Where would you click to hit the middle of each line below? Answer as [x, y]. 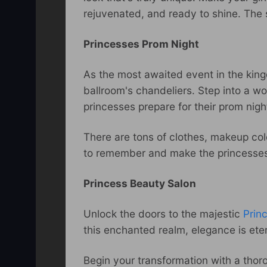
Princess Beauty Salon [140, 183]
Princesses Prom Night [141, 44]
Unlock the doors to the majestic [163, 213]
